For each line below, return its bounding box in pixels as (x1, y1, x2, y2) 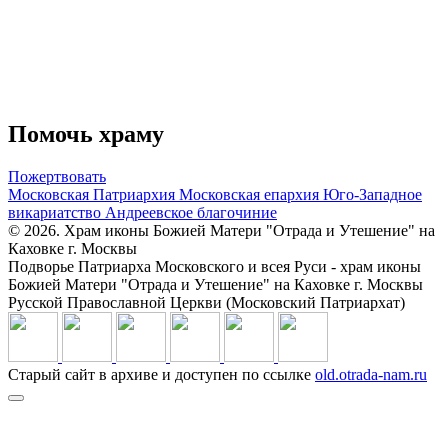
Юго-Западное (323, 185, 422, 203)
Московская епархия (179, 185, 323, 203)
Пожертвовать (8, 167, 106, 185)
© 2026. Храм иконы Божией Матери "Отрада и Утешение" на (8, 221, 435, 239)
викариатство (8, 203, 105, 221)
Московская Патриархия (8, 185, 179, 203)
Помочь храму (8, 120, 164, 147)
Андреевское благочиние (105, 203, 277, 221)
